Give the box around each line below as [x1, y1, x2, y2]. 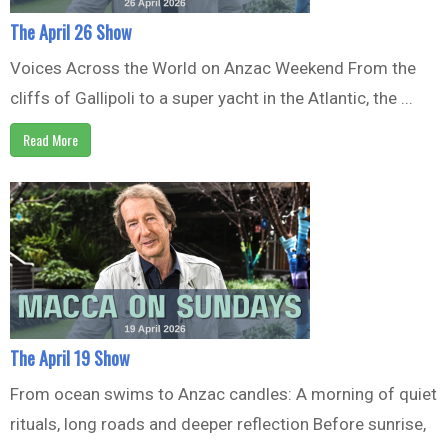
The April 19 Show [10, 344, 130, 371]
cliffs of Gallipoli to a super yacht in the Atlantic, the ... [10, 87, 413, 108]
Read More [23, 128, 78, 150]
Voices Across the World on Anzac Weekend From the [10, 57, 416, 78]
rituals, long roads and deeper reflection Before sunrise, [10, 413, 426, 434]
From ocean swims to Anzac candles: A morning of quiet [10, 383, 437, 404]
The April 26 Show [10, 18, 132, 45]
